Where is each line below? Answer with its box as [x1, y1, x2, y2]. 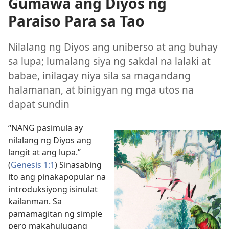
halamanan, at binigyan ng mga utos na [8, 83, 194, 97]
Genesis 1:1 [11, 158, 55, 170]
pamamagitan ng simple [8, 208, 102, 219]
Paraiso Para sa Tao [8, 11, 145, 31]
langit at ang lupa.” [8, 146, 81, 158]
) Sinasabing [55, 158, 102, 170]
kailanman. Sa [8, 195, 62, 207]
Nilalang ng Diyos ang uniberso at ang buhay [8, 40, 218, 54]
